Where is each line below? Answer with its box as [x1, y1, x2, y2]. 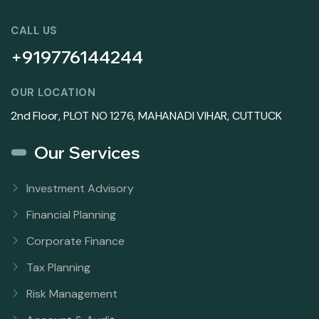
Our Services [34, 142, 140, 164]
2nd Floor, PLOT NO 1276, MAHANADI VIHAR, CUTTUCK [11, 108, 282, 124]
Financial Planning [26, 207, 116, 223]
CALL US [11, 23, 58, 38]
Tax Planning [26, 260, 90, 276]
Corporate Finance [26, 234, 125, 249]
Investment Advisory [26, 181, 134, 197]
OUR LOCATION [11, 85, 95, 100]
